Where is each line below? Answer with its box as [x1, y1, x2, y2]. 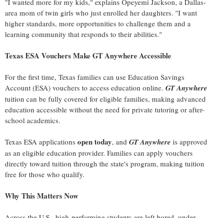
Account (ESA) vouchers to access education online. [5, 83, 163, 93]
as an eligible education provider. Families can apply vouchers [5, 148, 193, 158]
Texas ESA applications [5, 137, 75, 147]
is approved [171, 137, 207, 147]
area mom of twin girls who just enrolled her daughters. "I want [5, 8, 197, 18]
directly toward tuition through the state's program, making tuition [5, 159, 204, 169]
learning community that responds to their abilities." [5, 29, 162, 39]
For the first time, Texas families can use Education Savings [5, 72, 184, 82]
